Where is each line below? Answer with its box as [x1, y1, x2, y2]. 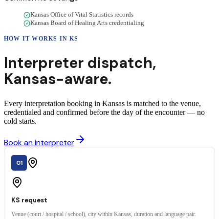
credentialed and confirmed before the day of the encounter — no [4, 108, 205, 117]
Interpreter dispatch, [4, 53, 156, 73]
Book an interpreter [4, 137, 74, 148]
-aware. [56, 69, 111, 89]
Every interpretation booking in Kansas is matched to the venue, [4, 99, 201, 108]
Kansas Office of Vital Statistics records [30, 11, 133, 19]
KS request [11, 196, 47, 205]
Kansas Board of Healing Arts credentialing [30, 20, 144, 27]
